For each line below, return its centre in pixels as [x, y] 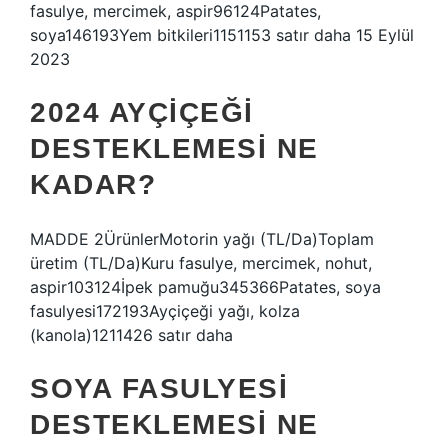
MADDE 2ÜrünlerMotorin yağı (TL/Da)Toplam [202, 239]
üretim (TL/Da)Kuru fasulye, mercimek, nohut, [201, 263]
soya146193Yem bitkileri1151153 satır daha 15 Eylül [222, 35]
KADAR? [93, 184]
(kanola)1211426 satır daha [131, 335]
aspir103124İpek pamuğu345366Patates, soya [205, 287]
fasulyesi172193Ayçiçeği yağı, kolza [165, 311]
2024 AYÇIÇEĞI [142, 112]
